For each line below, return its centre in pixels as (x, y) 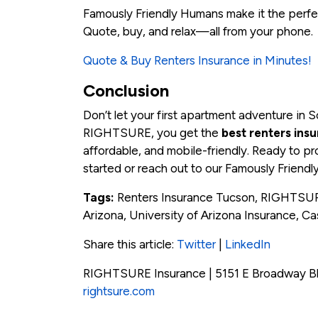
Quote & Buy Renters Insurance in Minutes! (197, 61)
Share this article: (130, 245)
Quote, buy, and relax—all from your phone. (198, 32)
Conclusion (126, 91)
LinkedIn (248, 245)
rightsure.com (119, 291)
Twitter (196, 245)
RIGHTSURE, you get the (152, 133)
